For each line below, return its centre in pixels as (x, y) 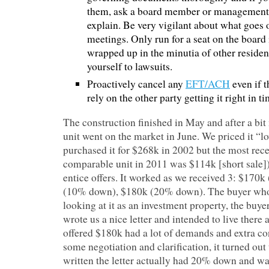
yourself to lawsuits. (130, 66)
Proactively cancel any (136, 84)
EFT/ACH (208, 84)
